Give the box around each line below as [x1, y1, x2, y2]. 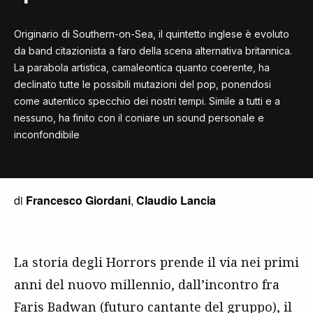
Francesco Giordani [26, 191, 131, 208]
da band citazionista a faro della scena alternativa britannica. [14, 44, 292, 57]
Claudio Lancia [136, 191, 216, 208]
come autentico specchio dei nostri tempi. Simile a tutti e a [14, 94, 280, 107]
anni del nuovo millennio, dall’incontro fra [14, 275, 279, 293]
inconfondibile [14, 128, 80, 140]
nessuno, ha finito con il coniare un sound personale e [14, 111, 264, 124]
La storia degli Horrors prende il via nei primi [14, 253, 299, 270]
